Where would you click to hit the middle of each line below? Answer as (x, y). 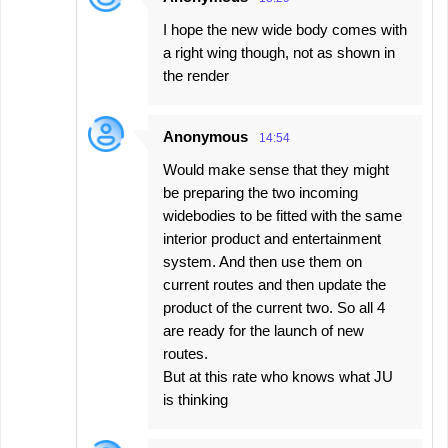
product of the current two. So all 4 (274, 308)
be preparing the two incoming (260, 193)
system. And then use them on (262, 262)
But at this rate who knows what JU (278, 377)
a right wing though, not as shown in (279, 53)
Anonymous (205, 137)
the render (196, 76)
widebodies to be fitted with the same (282, 216)
